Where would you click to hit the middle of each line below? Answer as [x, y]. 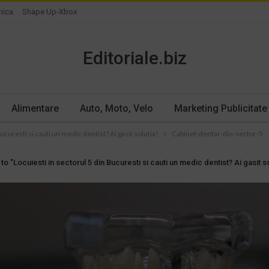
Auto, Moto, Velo [116, 108]
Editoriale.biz [134, 58]
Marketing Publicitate [220, 108]
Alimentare [35, 108]
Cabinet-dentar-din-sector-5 [217, 134]
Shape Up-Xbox [50, 12]
